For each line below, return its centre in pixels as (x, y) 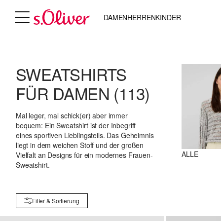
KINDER (168, 17)
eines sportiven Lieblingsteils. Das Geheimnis (85, 135)
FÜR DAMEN (65, 93)
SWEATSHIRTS (71, 74)
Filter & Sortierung (56, 201)
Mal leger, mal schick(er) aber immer (72, 115)
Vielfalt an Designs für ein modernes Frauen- (84, 155)
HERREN (142, 17)
